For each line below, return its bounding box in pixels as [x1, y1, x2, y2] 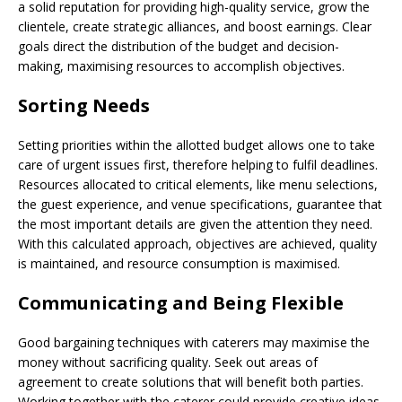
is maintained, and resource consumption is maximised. [18, 254, 340, 272]
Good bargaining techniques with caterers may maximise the [18, 333, 370, 351]
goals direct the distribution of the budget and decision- [18, 37, 339, 55]
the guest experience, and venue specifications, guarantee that [18, 195, 382, 213]
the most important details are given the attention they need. [18, 214, 372, 232]
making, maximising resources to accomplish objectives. [18, 57, 345, 74]
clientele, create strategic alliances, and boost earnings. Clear [18, 17, 371, 35]
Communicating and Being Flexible [18, 290, 344, 315]
